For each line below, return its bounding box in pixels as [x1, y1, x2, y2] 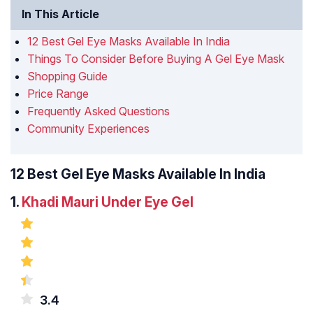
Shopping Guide [27, 69, 108, 84]
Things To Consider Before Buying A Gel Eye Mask [27, 52, 284, 66]
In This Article [22, 7, 99, 22]
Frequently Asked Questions [27, 104, 170, 119]
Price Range [27, 87, 89, 101]
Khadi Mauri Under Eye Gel [22, 194, 194, 211]
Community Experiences [27, 122, 150, 136]
